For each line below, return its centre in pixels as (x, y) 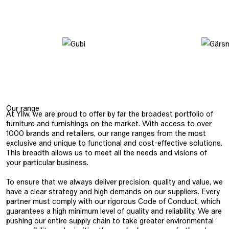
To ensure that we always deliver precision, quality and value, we (114, 181)
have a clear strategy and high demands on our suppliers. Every (113, 191)
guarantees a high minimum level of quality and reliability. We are (114, 211)
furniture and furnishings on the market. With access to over (109, 123)
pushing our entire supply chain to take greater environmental (110, 220)
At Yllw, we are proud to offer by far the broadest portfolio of (110, 113)
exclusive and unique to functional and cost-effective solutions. (114, 143)
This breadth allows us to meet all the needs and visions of (107, 152)
